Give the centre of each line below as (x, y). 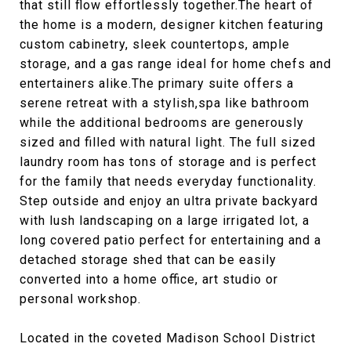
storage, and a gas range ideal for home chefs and (175, 64)
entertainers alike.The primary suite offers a (157, 83)
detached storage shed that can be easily (148, 260)
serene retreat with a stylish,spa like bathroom (165, 103)
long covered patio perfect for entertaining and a (170, 240)
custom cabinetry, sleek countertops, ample (155, 44)
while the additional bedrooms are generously (162, 123)
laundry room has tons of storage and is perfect (168, 162)
